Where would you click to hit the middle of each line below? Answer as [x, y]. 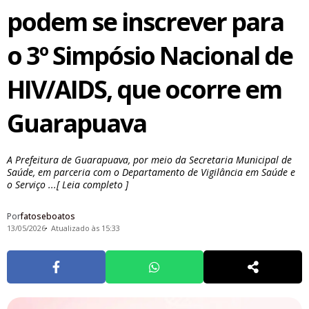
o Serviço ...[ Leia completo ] [68, 185]
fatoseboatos [48, 216]
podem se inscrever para [145, 22]
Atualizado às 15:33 [85, 228]
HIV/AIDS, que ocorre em [144, 90]
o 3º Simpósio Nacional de [150, 56]
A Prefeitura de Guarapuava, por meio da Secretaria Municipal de [149, 160]
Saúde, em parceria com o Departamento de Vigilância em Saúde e [151, 172]
